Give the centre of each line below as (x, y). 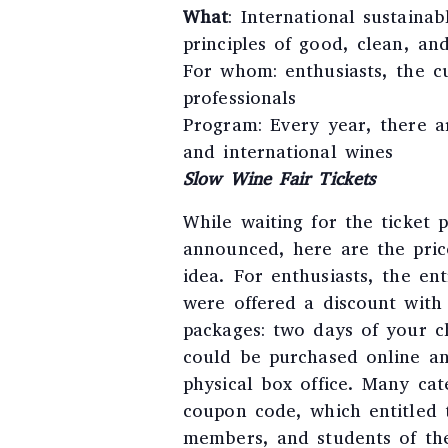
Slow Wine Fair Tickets (279, 179)
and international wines (288, 152)
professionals (240, 98)
